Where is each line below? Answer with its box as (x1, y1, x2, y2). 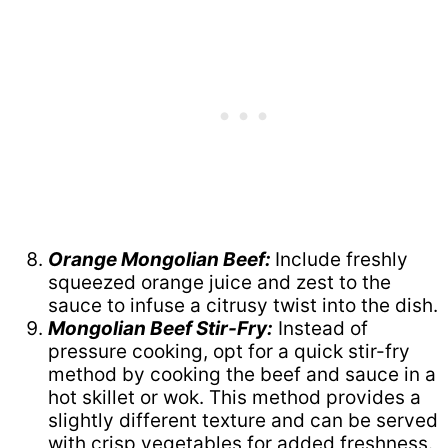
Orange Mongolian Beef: (48, 247, 275, 271)
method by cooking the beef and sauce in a (48, 362, 436, 386)
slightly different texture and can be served (48, 408, 438, 432)
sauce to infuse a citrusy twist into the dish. (48, 293, 438, 317)
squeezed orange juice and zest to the (48, 270, 391, 294)
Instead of (273, 316, 368, 340)
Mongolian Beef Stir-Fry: (48, 316, 273, 340)
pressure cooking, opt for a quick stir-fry (48, 339, 410, 363)
